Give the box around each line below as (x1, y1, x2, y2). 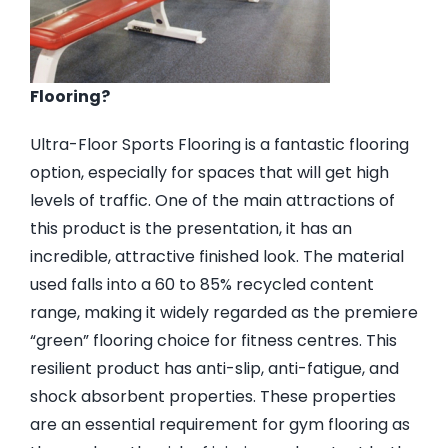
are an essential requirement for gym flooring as (29, 412, 410, 436)
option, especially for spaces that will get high (29, 160, 389, 184)
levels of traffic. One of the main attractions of (29, 188, 395, 212)
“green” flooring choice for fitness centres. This (29, 328, 397, 352)
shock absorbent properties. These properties (29, 384, 396, 408)
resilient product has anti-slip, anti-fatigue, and (29, 356, 399, 380)
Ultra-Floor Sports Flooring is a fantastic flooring (29, 132, 409, 156)
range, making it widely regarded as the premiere (29, 300, 418, 324)
